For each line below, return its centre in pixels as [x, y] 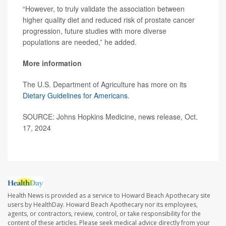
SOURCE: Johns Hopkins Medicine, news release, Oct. [110, 117]
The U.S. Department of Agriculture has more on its [105, 84]
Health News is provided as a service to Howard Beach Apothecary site [109, 196]
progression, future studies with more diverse [95, 31]
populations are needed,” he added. [80, 42]
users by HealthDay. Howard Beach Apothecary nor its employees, [103, 205]
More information [52, 63]
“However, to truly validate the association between [104, 9]
